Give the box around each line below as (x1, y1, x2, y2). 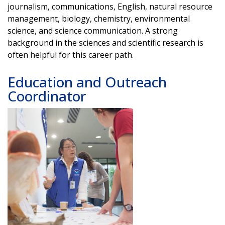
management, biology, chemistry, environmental (8, 13, 190, 24)
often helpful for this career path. (8, 49, 136, 60)
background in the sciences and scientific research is (8, 37, 203, 48)
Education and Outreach (8, 72, 167, 91)
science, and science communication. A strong (8, 25, 178, 36)
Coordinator (8, 86, 86, 105)
